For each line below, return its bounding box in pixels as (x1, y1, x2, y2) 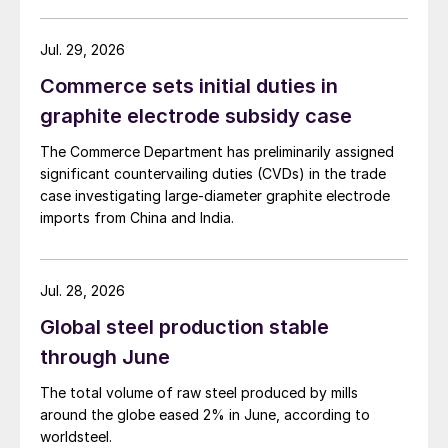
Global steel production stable (40, 315, 329, 340)
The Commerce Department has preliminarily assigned (40, 143, 394, 161)
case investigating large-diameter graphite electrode (40, 187, 390, 205)
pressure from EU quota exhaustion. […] (40, 56, 309, 74)
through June (40, 345, 170, 370)
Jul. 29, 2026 (40, 41, 125, 59)
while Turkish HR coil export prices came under (40, 34, 348, 52)
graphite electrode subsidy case (40, 104, 352, 129)
